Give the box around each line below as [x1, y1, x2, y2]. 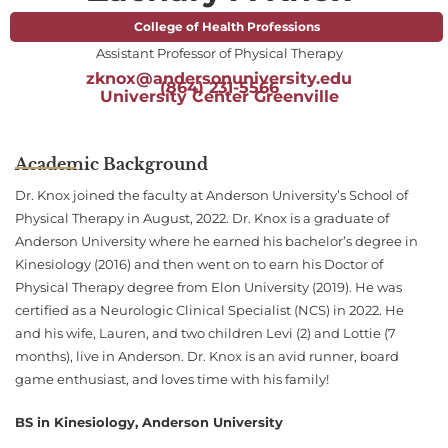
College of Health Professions [133, 19, 320, 35]
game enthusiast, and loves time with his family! [15, 372, 329, 388]
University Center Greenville [99, 87, 339, 107]
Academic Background [15, 154, 208, 175]
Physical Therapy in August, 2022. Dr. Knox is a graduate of [15, 211, 389, 227]
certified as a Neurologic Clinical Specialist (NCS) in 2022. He [15, 303, 404, 319]
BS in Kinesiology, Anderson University [15, 415, 283, 431]
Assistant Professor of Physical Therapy [95, 45, 343, 62]
